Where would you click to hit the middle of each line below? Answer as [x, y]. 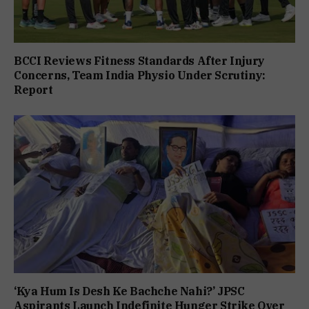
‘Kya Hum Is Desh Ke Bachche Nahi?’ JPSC [129, 291]
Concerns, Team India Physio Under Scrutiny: [140, 75]
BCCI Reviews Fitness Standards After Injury [139, 60]
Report [33, 89]
